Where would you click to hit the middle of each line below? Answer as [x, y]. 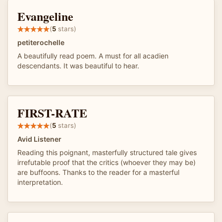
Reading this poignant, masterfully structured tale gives [107, 152]
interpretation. [40, 182]
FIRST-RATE [52, 112]
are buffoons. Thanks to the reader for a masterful [98, 172]
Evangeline [45, 16]
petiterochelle [41, 42]
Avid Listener [39, 139]
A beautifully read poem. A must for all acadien [93, 55]
